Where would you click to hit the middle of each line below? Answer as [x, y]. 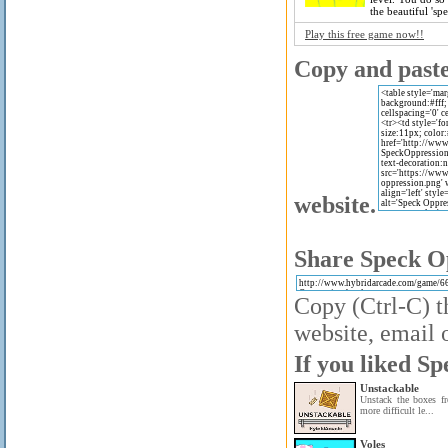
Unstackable [389, 388]
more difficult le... [397, 410]
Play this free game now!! [364, 34]
